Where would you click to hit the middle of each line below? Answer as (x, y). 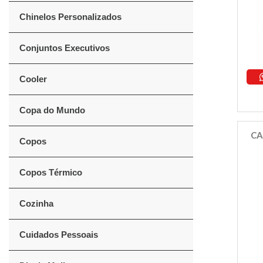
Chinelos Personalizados (70, 17)
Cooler (33, 79)
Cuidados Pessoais (59, 235)
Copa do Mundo (52, 110)
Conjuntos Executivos (65, 48)
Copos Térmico (51, 172)
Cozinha (36, 203)
